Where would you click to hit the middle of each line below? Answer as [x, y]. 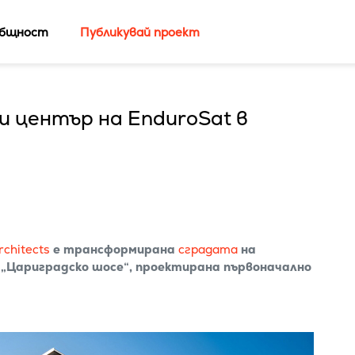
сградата [208, 249]
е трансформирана [114, 249]
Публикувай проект [140, 32]
